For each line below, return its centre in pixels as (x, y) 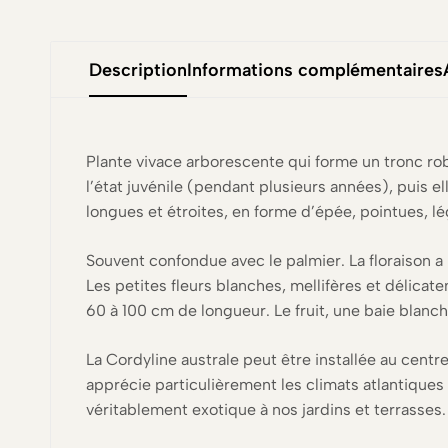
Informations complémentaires (315, 70)
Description (138, 70)
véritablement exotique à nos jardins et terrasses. (266, 409)
